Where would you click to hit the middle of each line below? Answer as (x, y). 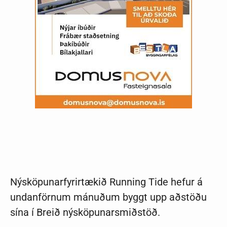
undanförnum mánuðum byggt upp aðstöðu (108, 197)
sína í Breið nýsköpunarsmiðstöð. (85, 213)
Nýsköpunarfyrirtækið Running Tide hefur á (106, 182)
